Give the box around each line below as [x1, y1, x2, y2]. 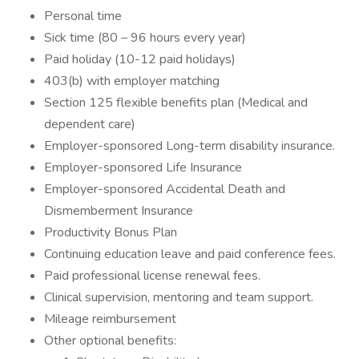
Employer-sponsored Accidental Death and [44, 180, 285, 198]
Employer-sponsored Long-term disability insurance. [44, 137, 335, 155]
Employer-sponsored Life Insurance [44, 159, 242, 176]
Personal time [44, 7, 122, 25]
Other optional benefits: [44, 332, 176, 349]
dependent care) [44, 115, 135, 133]
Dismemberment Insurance [44, 202, 193, 220]
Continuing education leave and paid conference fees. [44, 245, 336, 263]
